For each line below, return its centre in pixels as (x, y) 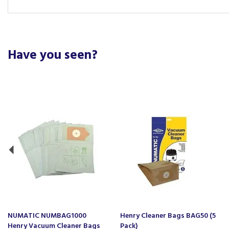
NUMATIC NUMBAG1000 (47, 216)
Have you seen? (53, 56)
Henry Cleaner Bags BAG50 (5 (168, 216)
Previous (28, 93)
